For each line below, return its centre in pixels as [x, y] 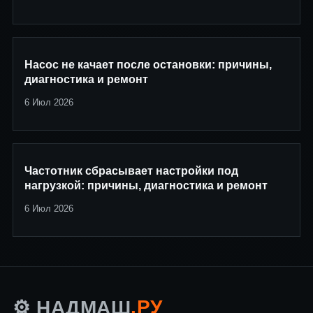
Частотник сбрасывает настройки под [131, 170]
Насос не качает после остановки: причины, [148, 64]
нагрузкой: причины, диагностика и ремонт [146, 185]
